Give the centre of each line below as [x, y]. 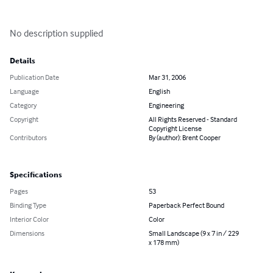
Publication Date [34, 77]
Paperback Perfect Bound [186, 205]
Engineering [166, 105]
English [159, 91]
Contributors [28, 138]
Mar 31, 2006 [167, 77]
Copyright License [175, 129]
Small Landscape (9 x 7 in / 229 [194, 233]
